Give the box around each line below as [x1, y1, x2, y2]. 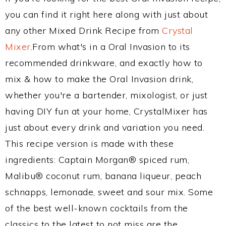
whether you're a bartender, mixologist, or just [5, 89, 208, 101]
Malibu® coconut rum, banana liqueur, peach [5, 170, 201, 182]
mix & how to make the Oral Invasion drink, [5, 73, 193, 85]
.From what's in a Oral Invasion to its [30, 41, 190, 52]
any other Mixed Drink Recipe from [5, 25, 162, 36]
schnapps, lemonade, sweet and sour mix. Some [5, 186, 213, 198]
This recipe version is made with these [5, 138, 174, 149]
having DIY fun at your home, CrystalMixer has [5, 105, 208, 117]
